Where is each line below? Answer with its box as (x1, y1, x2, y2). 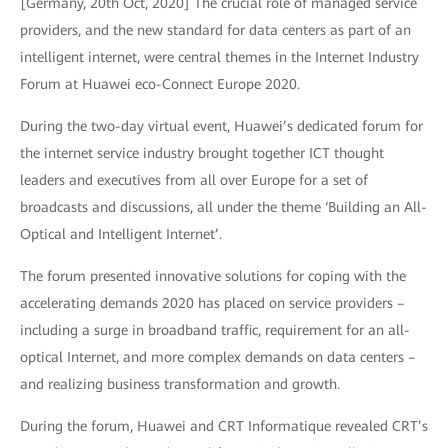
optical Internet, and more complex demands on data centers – (20, 349, 415, 365)
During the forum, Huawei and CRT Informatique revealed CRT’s (20, 418, 428, 434)
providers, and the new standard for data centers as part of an (20, 22, 411, 38)
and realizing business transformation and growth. (20, 376, 340, 392)
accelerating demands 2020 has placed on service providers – (20, 295, 404, 311)
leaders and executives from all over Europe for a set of (20, 172, 368, 188)
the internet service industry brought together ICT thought (20, 145, 384, 161)
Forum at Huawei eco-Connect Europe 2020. (20, 76, 300, 92)
